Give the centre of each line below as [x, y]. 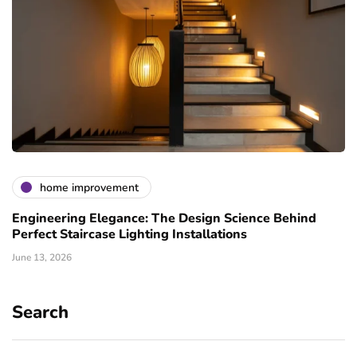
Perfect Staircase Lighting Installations [129, 235]
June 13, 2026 [42, 258]
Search [40, 313]
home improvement [89, 187]
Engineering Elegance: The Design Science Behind [164, 219]
